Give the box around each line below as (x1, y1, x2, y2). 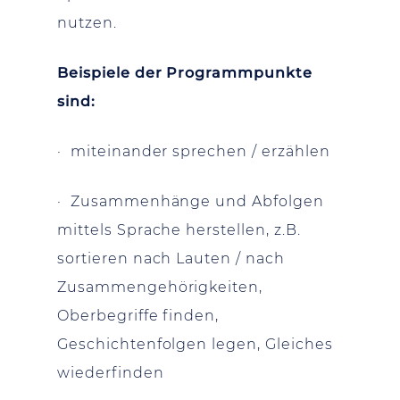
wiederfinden (57, 363, 164, 381)
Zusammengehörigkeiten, (57, 278, 263, 296)
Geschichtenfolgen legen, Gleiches (57, 335, 333, 353)
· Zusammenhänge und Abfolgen (57, 192, 324, 210)
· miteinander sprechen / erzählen (57, 142, 330, 160)
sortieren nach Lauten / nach (57, 249, 285, 267)
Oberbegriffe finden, (57, 306, 220, 324)
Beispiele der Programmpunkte (57, 63, 312, 81)
